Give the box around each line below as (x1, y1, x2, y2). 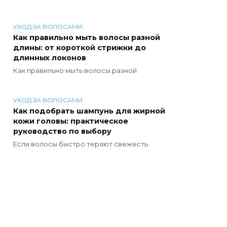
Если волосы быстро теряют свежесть (13, 140, 148, 148)
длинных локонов (13, 53, 86, 63)
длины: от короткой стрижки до (13, 43, 146, 53)
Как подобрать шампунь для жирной (13, 106, 165, 116)
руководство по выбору (13, 127, 111, 136)
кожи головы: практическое (13, 117, 128, 126)
